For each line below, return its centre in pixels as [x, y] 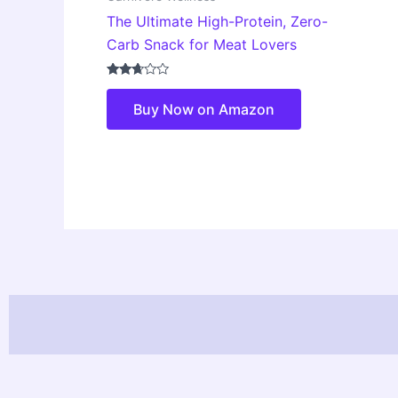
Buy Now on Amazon [204, 109]
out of [122, 111]
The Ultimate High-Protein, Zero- [217, 22]
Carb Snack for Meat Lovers [202, 45]
